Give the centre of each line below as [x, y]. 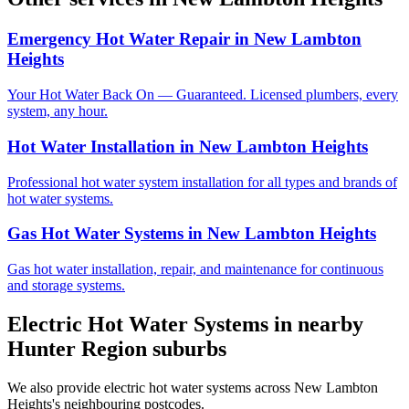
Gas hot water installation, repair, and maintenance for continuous [195, 268]
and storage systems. [66, 285]
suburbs [187, 348]
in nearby [316, 324]
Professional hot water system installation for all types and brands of [202, 182]
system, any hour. [58, 111]
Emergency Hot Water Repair [119, 39]
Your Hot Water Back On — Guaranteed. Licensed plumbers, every [203, 95]
